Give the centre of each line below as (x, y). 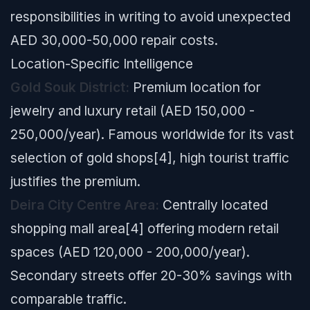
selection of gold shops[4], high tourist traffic (150, 158)
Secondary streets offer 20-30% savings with (151, 275)
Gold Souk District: (70, 87)
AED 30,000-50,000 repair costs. (114, 40)
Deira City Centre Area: (85, 205)
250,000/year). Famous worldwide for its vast (152, 134)
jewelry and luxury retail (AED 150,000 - (133, 111)
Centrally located (213, 205)
